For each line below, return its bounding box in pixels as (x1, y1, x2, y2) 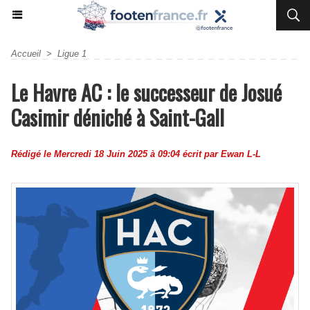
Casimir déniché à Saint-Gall (11, 102, 224, 133)
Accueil (11, 48, 41, 59)
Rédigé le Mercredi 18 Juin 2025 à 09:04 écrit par (11, 149, 221, 159)
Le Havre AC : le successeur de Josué (11, 77, 282, 108)
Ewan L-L (221, 149, 261, 159)
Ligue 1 (57, 48, 86, 59)
